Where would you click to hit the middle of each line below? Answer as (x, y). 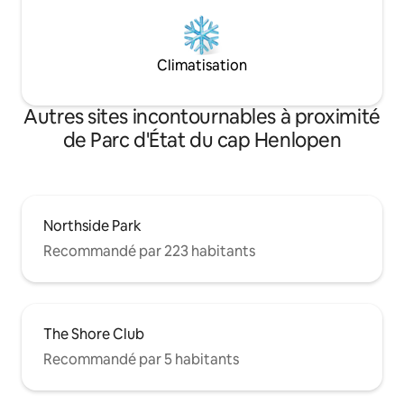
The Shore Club (94, 335)
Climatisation (202, 66)
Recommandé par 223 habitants (149, 252)
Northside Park (92, 226)
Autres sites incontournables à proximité (202, 117)
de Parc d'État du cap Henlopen (202, 141)
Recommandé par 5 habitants (141, 360)
